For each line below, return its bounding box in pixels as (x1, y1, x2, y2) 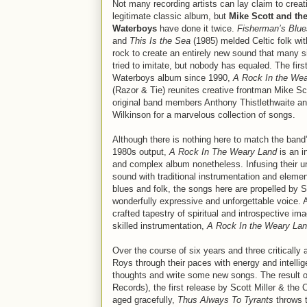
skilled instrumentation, (112, 221, 207, 231)
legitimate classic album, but (112, 11, 229, 21)
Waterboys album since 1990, (112, 73, 233, 83)
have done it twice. (157, 23, 237, 34)
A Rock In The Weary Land (169, 147, 277, 157)
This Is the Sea (130, 36, 191, 46)
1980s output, (112, 147, 169, 157)
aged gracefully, (112, 295, 177, 305)
